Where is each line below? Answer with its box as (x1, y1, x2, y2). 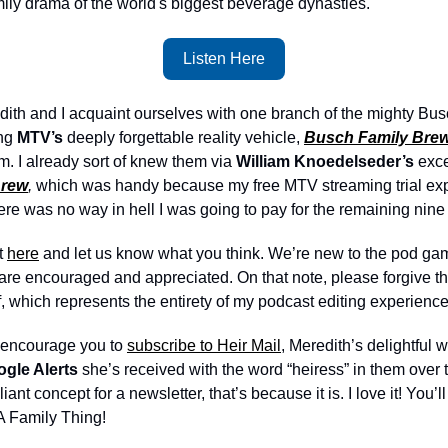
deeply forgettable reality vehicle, (63, 129, 304, 146)
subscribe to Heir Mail (127, 337, 281, 354)
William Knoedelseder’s (236, 153, 418, 170)
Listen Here (183, 50, 265, 67)
